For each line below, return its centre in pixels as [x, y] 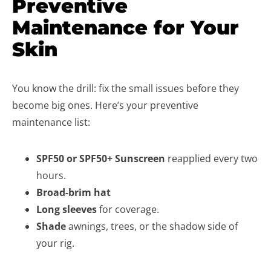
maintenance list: [51, 122]
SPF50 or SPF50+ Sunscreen [101, 158]
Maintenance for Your [126, 28]
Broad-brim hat [73, 192]
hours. [51, 175]
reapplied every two [211, 158]
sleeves [80, 209]
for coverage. [129, 209]
